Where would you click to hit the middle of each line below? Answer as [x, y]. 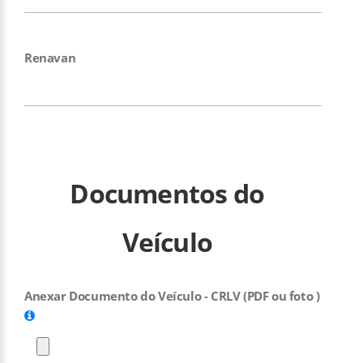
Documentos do [167, 193]
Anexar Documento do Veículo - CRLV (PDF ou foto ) [172, 296]
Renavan [50, 58]
